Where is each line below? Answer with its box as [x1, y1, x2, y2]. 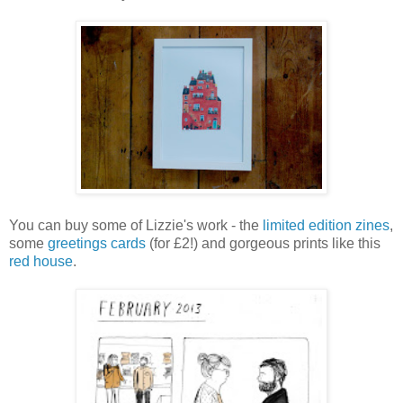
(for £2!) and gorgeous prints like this [146, 235, 381, 251]
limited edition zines [263, 217, 390, 233]
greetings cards [48, 235, 146, 251]
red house [9, 253, 73, 269]
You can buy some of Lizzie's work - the [9, 217, 263, 233]
